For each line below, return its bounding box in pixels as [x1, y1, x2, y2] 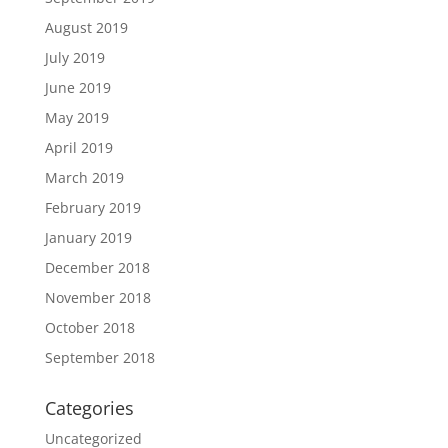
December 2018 [44, 258, 150, 277]
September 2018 [44, 348, 155, 367]
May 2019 [44, 108, 109, 127]
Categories [44, 396, 134, 420]
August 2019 [44, 18, 128, 37]
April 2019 [44, 138, 113, 157]
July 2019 [44, 48, 105, 67]
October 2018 [44, 318, 135, 337]
